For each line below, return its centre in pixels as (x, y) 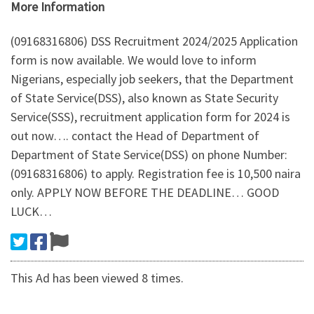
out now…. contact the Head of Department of (135, 136)
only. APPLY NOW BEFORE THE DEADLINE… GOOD (145, 193)
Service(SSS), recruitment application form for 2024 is (150, 117)
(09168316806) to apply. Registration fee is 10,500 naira (156, 174)
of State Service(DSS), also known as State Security (144, 98)
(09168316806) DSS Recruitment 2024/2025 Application (154, 41)
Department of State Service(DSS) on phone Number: (149, 155)
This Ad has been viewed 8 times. (97, 278)
